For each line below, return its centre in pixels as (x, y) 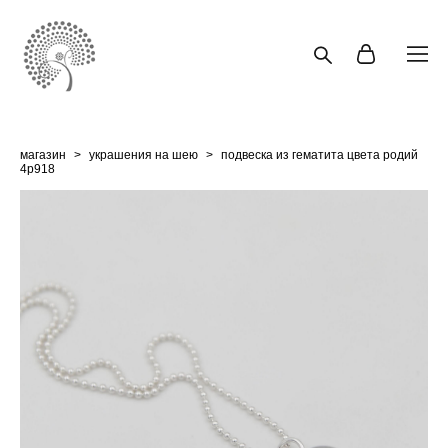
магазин (43, 154)
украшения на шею (143, 154)
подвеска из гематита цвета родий (319, 154)
